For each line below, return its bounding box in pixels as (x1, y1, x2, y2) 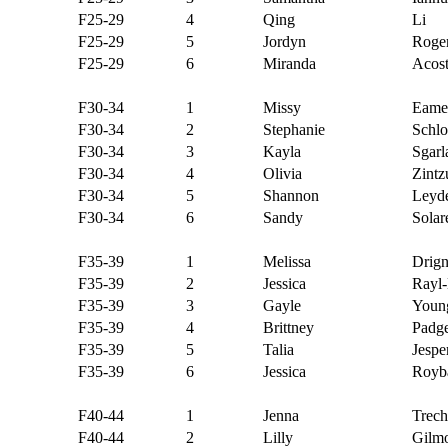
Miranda (262, 55, 316, 72)
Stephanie (262, 121, 325, 138)
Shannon (262, 187, 319, 204)
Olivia (262, 165, 302, 182)
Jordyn (262, 33, 306, 50)
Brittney (262, 319, 314, 336)
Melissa (262, 253, 311, 270)
